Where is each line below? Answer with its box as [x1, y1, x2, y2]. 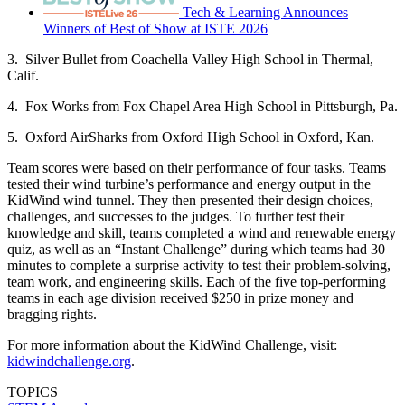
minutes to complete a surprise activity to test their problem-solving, [7, 257, 391, 273]
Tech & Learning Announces [183, 4, 348, 20]
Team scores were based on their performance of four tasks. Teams [7, 159, 386, 175]
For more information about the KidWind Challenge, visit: [7, 336, 337, 353]
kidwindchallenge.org [7, 353, 131, 369]
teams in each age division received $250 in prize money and [7, 289, 353, 306]
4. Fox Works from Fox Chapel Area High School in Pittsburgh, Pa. [7, 98, 398, 114]
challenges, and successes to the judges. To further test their [7, 208, 344, 224]
